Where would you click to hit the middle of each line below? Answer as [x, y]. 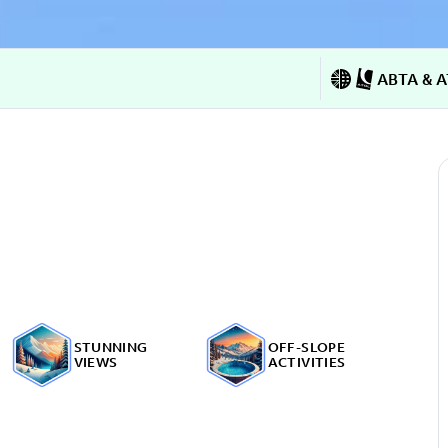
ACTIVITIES [306, 362]
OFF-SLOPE [306, 347]
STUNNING [110, 347]
